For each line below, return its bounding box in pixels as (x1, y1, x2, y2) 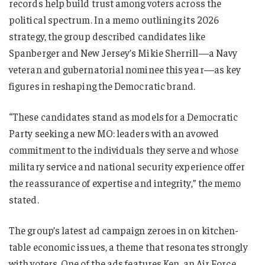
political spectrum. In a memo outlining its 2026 (9, 12, 219, 26)
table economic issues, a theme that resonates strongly (9, 240, 248, 253)
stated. (9, 192, 39, 206)
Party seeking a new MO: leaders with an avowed (9, 126, 219, 140)
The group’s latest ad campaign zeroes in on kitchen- (9, 223, 239, 237)
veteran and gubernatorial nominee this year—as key (9, 62, 241, 76)
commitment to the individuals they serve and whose (9, 143, 239, 156)
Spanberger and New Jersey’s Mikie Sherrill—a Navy (9, 46, 238, 59)
